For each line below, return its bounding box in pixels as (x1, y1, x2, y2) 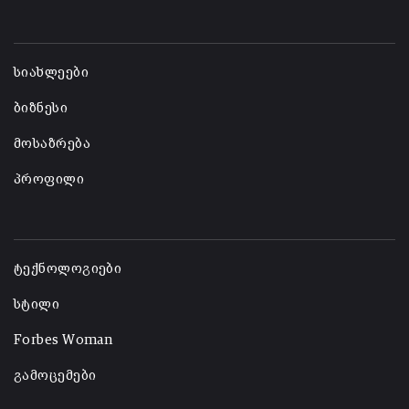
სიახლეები (14, 66, 89, 80)
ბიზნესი (14, 101, 68, 116)
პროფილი (14, 173, 85, 187)
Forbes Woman (14, 333, 113, 348)
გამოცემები (14, 369, 97, 383)
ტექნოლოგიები (14, 262, 122, 277)
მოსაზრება (14, 137, 91, 152)
